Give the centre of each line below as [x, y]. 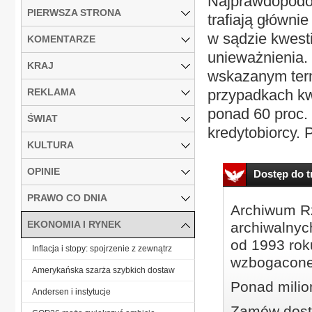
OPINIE [44, 171]
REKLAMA [52, 92]
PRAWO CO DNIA [67, 197]
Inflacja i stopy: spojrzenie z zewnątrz [102, 248]
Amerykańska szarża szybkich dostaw [103, 270]
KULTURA [50, 145]
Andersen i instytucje [71, 291]
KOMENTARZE [61, 39]
